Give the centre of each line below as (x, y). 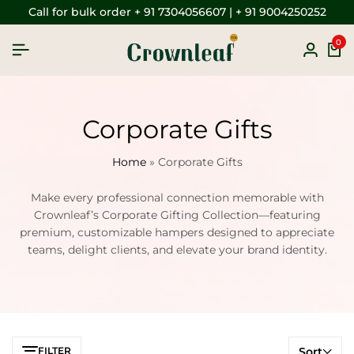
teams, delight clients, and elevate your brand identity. (177, 250)
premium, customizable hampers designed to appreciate (177, 232)
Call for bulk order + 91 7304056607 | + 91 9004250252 (177, 12)
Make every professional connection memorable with (177, 198)
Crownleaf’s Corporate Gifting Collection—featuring (177, 215)
